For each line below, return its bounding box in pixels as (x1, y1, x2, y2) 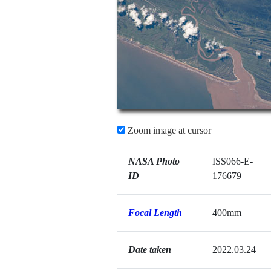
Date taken (128, 244, 171, 255)
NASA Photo (128, 156, 180, 166)
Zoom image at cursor (125, 125, 211, 135)
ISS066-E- (212, 156, 253, 166)
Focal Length (128, 207, 182, 218)
